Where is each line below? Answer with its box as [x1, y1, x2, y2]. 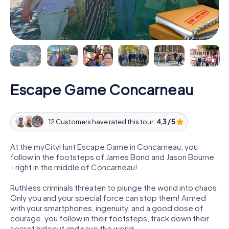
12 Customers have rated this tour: [48, 118, 156, 126]
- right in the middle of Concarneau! [10, 162, 138, 172]
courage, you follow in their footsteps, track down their [10, 213, 209, 223]
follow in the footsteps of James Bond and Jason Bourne [10, 151, 214, 162]
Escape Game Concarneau [10, 80, 193, 98]
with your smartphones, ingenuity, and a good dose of [10, 202, 203, 213]
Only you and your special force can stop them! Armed [10, 192, 206, 202]
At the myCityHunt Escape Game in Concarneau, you [10, 141, 198, 151]
